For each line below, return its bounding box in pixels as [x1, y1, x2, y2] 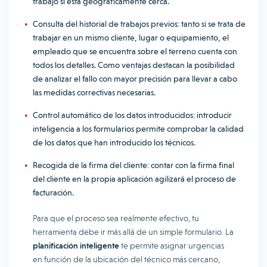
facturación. [33, 188, 76, 197]
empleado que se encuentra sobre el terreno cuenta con [33, 46, 237, 56]
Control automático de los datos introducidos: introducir [33, 110, 232, 120]
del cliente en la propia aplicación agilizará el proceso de [33, 174, 236, 184]
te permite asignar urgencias [119, 241, 224, 250]
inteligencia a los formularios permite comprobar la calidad [33, 124, 244, 133]
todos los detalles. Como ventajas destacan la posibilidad [33, 60, 235, 70]
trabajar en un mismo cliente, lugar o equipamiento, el [33, 33, 229, 42]
